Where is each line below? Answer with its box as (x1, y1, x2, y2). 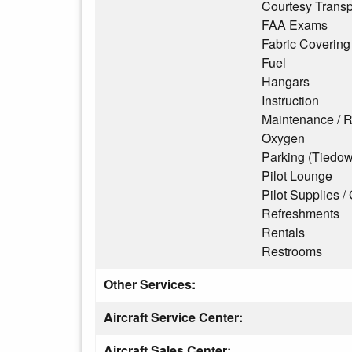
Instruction (262, 91, 319, 109)
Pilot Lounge (262, 167, 332, 185)
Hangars (262, 72, 310, 90)
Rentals (262, 223, 305, 241)
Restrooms (262, 242, 322, 260)
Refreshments (262, 204, 339, 222)
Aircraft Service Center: (104, 308, 246, 326)
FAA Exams (262, 16, 328, 34)
